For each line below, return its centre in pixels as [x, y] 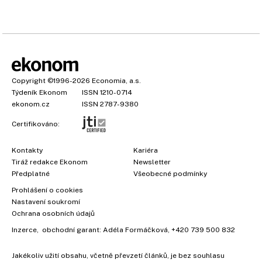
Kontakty [27, 150]
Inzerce [24, 230]
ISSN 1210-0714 [107, 92]
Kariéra [146, 150]
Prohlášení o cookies [47, 190]
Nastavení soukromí [46, 202]
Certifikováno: [36, 124]
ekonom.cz [31, 104]
